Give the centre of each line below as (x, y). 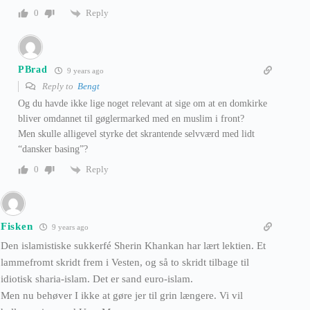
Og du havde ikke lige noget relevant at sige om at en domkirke (143, 103)
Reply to (59, 86)
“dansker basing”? (53, 149)
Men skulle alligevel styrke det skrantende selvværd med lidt (136, 134)
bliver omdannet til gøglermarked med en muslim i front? (131, 118)
